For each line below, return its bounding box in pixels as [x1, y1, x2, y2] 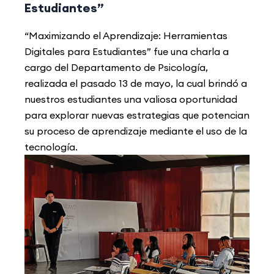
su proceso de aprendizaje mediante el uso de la [24, 125, 247, 138]
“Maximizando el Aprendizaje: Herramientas [24, 29, 228, 42]
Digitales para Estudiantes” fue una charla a [24, 45, 229, 58]
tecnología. [24, 141, 78, 154]
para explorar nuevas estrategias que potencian [24, 109, 250, 122]
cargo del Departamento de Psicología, [24, 61, 208, 74]
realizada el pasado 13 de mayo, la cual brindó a [24, 77, 247, 90]
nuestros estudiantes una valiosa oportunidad [24, 93, 237, 106]
